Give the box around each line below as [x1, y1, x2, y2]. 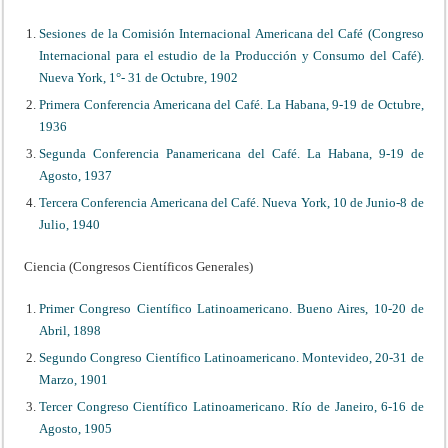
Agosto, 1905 [39, 420, 113, 436]
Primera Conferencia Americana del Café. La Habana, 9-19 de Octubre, [39, 96, 424, 112]
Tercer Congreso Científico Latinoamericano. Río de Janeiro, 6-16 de [39, 398, 424, 414]
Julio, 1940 [39, 216, 101, 232]
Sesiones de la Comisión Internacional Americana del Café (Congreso [39, 25, 424, 41]
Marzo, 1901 [39, 371, 109, 387]
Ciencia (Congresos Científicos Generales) [24, 258, 254, 274]
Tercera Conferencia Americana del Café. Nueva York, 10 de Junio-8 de [39, 194, 424, 210]
